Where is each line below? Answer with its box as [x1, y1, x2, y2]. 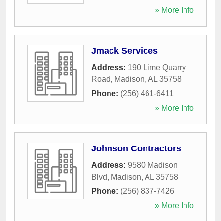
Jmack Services [91, 45, 158, 56]
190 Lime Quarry [128, 63, 186, 72]
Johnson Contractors [91, 143, 181, 153]
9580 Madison [128, 160, 178, 169]
